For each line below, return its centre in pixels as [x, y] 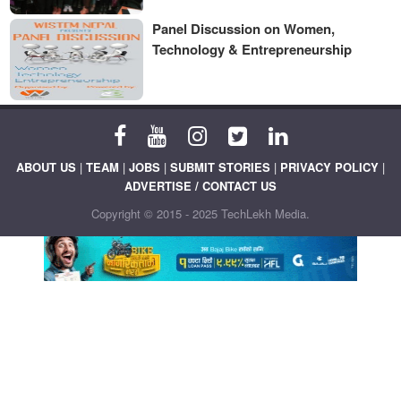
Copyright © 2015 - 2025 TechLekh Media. [200, 214]
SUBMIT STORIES [220, 167]
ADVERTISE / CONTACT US [200, 186]
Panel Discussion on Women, [244, 28]
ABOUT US [46, 167]
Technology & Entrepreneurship [252, 49]
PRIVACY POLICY [329, 167]
